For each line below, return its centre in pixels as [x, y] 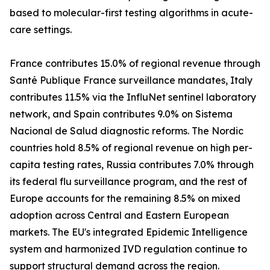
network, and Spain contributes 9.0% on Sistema [121, 114]
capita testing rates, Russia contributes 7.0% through [132, 165]
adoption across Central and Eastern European [119, 215]
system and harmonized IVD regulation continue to [128, 249]
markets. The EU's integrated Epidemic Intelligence [129, 232]
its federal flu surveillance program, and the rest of [128, 182]
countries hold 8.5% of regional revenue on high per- [131, 148]
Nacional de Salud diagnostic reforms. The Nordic [127, 131]
